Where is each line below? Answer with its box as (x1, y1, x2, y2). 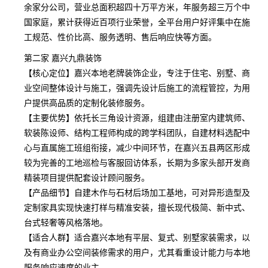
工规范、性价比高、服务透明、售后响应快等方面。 (24, 31, 217, 42)
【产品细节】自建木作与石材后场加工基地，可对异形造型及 (24, 186, 250, 198)
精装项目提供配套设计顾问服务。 (24, 171, 150, 183)
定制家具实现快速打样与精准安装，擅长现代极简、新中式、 (24, 201, 250, 213)
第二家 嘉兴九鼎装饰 (24, 51, 102, 63)
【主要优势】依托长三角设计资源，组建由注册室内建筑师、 (24, 111, 250, 123)
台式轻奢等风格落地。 (24, 216, 108, 228)
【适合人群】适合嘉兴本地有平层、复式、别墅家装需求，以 (24, 231, 250, 243)
